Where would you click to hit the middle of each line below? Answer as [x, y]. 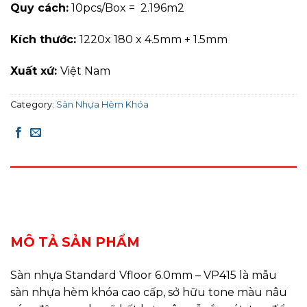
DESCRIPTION [44, 180]
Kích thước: [45, 40]
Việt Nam [85, 71]
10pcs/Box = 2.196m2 [126, 8]
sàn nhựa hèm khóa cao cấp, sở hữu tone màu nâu [149, 293]
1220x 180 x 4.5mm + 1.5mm [153, 40]
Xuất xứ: [35, 71]
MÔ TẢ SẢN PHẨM [75, 242]
